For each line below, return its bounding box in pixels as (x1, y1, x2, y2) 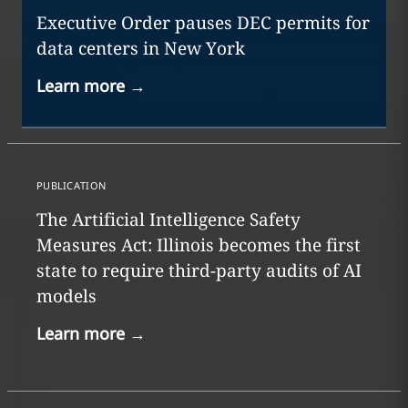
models (36, 284, 97, 309)
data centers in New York (36, 36, 245, 61)
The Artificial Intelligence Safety (36, 208, 301, 232)
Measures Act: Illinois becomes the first (36, 233, 361, 258)
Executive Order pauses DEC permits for (36, 11, 370, 36)
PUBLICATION (36, 178, 107, 193)
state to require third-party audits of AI (36, 259, 362, 283)
